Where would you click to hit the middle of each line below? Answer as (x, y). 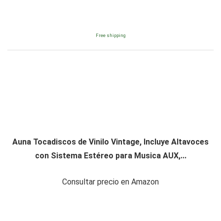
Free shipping (110, 36)
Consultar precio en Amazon (110, 182)
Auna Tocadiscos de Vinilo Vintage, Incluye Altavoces (110, 142)
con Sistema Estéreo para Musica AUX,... (110, 156)
